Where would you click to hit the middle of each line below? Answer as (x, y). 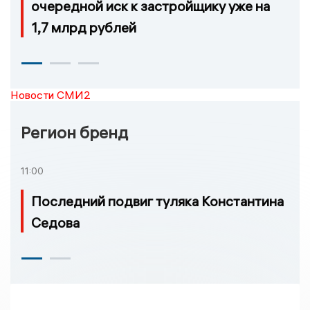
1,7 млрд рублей (84, 27)
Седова (55, 223)
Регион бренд (74, 132)
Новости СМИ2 (51, 94)
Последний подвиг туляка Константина (157, 201)
